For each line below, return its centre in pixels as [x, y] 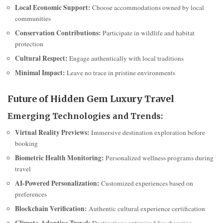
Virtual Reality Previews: [52, 133]
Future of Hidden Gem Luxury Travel [91, 99]
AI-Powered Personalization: [57, 183]
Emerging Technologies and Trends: [85, 116]
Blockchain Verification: [51, 209]
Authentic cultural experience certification [146, 209]
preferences [31, 194]
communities [33, 18]
